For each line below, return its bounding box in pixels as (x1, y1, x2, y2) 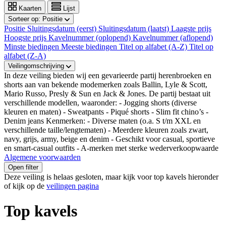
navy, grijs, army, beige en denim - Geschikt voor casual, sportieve (4, 135, 215, 144)
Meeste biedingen (61, 42, 119, 51)
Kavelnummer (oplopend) (48, 33, 133, 42)
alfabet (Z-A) (4, 51, 46, 61)
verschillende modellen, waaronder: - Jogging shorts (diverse (4, 98, 197, 107)
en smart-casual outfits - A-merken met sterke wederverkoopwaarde (4, 144, 218, 153)
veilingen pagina (46, 182, 99, 191)
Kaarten (19, 5, 41, 13)
